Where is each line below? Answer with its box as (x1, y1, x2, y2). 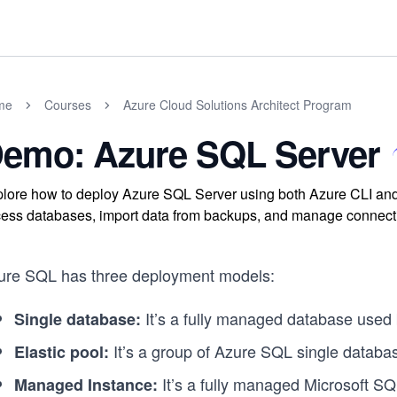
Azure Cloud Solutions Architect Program (123, 96, 352, 113)
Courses (44, 96, 91, 113)
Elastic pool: (14, 340, 109, 363)
